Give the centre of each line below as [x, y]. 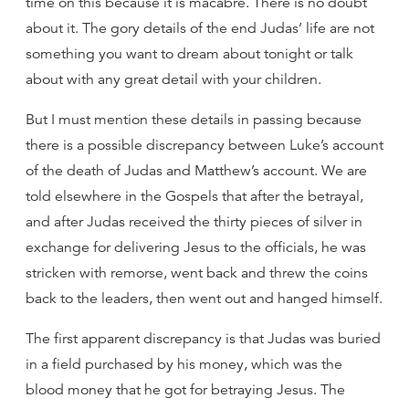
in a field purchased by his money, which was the [184, 364]
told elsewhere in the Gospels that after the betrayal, [194, 196]
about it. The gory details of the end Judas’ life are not [200, 28]
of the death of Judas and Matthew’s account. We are [196, 171]
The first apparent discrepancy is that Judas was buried [203, 339]
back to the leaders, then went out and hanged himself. [204, 299]
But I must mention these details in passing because [194, 120]
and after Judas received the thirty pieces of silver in [194, 222]
